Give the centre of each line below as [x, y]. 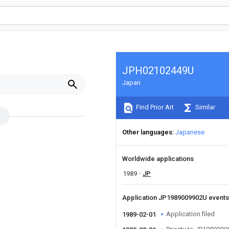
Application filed [190, 214]
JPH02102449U [158, 71]
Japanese [190, 132]
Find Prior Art [154, 107]
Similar [204, 107]
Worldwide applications [158, 159]
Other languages [147, 132]
